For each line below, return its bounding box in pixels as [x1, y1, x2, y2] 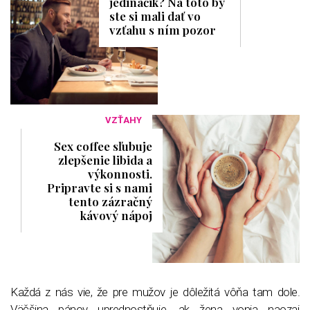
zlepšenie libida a [57, 152, 152, 168]
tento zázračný [68, 194, 152, 210]
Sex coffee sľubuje [53, 138, 152, 154]
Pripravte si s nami [46, 180, 152, 196]
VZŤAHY [104, 115, 142, 126]
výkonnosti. [87, 166, 152, 182]
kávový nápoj [80, 208, 152, 224]
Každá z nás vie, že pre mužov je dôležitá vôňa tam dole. [10, 284, 300, 299]
